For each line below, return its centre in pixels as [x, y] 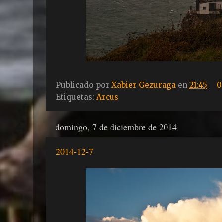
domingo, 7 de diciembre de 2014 [116, 127]
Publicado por [83, 85]
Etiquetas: [76, 97]
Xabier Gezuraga [144, 85]
